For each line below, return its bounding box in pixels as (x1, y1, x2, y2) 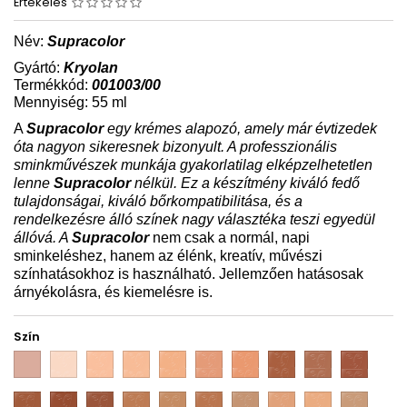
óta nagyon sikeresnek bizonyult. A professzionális (14, 138, 337, 154)
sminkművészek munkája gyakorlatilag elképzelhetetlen (14, 156, 372, 173)
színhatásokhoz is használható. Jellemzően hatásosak (14, 265, 363, 282)
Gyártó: (14, 59, 64, 75)
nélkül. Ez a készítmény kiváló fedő (131, 174, 360, 191)
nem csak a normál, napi (149, 229, 310, 245)
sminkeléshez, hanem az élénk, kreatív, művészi (14, 247, 323, 263)
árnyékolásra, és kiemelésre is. (14, 283, 213, 300)
